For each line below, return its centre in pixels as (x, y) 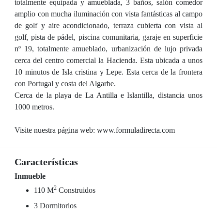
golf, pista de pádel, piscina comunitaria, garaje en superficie (108, 37)
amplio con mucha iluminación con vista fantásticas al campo (108, 14)
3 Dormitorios (55, 206)
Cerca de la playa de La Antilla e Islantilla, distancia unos (108, 95)
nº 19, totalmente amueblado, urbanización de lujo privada (108, 49)
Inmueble (30, 176)
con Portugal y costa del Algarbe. (65, 84)
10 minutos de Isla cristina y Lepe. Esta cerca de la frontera (108, 72)
